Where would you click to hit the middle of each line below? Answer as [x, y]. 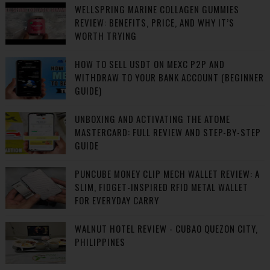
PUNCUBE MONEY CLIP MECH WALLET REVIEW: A [167, 174]
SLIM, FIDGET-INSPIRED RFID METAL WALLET [161, 187]
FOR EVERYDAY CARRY [117, 200]
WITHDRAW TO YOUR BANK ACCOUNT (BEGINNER [169, 77]
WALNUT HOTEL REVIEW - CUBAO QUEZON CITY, [166, 228]
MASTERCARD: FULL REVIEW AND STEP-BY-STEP [168, 132]
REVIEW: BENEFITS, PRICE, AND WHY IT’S [154, 22]
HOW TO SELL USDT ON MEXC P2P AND [149, 64]
